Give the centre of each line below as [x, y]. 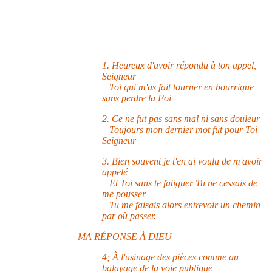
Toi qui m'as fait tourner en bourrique [178, 87]
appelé [115, 172]
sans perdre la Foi [137, 98]
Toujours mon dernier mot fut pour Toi [180, 130]
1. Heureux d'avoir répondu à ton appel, [179, 65]
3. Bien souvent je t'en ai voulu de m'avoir [182, 161]
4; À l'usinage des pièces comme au [170, 257]
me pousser [124, 194]
